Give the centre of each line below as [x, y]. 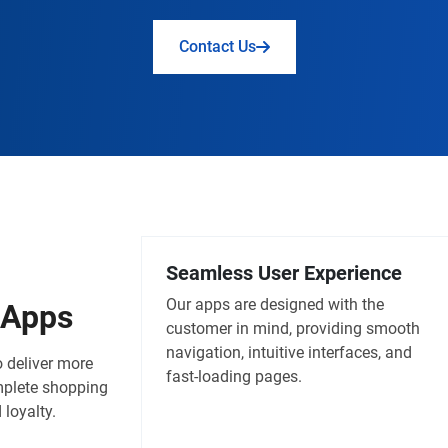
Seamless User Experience [284, 273]
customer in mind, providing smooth [293, 329]
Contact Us [217, 46]
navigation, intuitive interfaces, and [289, 353]
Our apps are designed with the [275, 305]
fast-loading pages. [234, 377]
